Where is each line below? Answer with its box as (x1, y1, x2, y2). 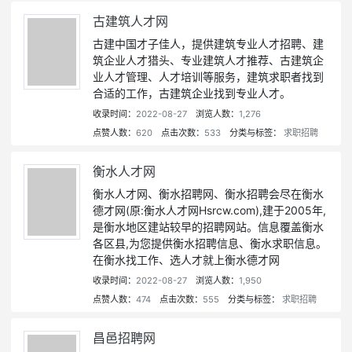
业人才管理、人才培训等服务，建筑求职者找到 (93, 70, 324, 84)
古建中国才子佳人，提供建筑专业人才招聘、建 (93, 37, 324, 51)
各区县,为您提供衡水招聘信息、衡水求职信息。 (93, 236, 327, 251)
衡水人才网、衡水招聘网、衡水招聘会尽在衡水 (93, 187, 324, 201)
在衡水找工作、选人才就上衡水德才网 (93, 253, 280, 267)
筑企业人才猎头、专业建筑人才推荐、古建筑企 (93, 53, 324, 68)
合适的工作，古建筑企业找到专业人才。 (93, 86, 291, 101)
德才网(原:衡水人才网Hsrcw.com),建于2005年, (93, 203, 326, 218)
